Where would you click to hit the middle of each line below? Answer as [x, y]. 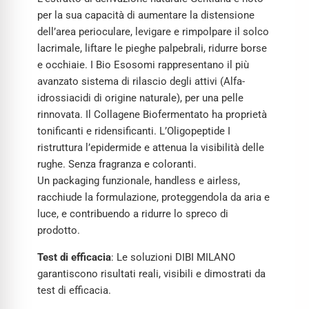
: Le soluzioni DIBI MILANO [173, 258]
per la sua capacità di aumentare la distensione [146, 16]
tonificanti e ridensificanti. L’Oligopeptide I [134, 131]
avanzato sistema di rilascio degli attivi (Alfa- [141, 82]
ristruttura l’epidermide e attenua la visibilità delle [151, 148]
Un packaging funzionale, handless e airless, [139, 181]
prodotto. [59, 231]
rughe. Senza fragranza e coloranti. [117, 165]
